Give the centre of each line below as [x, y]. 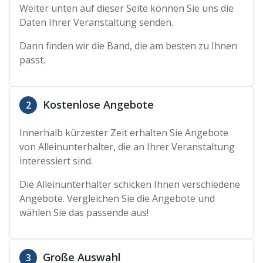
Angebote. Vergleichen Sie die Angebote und [117, 198]
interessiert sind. [56, 161]
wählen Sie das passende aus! [84, 212]
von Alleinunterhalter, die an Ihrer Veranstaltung [127, 146]
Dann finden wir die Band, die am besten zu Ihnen [129, 45]
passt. [33, 60]
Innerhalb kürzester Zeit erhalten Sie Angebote [124, 132]
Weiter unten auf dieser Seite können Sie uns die [127, 8]
